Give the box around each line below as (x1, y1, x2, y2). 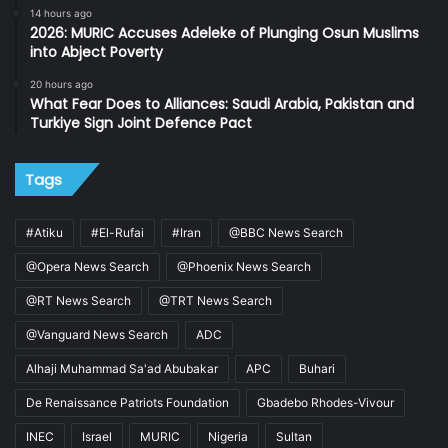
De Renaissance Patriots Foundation (26, 395, 229, 411)
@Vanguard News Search (26, 327, 168, 343)
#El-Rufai (91, 225, 144, 241)
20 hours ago (30, 78, 93, 91)
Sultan (276, 429, 312, 445)
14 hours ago (30, 7, 92, 20)
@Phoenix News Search (177, 259, 311, 275)
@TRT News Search (159, 293, 272, 309)
